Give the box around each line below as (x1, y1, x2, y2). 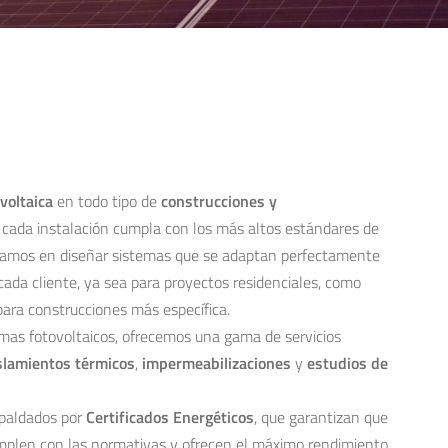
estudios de (307, 351, 388, 375)
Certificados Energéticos (86, 405, 254, 429)
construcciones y (161, 189, 277, 213)
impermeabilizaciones (142, 351, 291, 375)
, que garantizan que (254, 405, 388, 429)
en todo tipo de (53, 189, 161, 213)
